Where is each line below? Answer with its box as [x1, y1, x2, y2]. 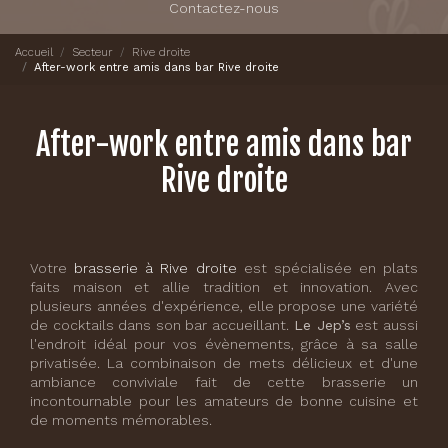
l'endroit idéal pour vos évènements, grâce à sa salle [30, 336, 418, 352]
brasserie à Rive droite [74, 260, 237, 276]
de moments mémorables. [30, 412, 212, 428]
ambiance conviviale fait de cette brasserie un [30, 374, 418, 390]
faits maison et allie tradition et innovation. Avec [30, 279, 418, 295]
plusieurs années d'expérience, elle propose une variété [30, 298, 418, 314]
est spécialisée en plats [236, 260, 418, 276]
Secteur [72, 44, 113, 59]
